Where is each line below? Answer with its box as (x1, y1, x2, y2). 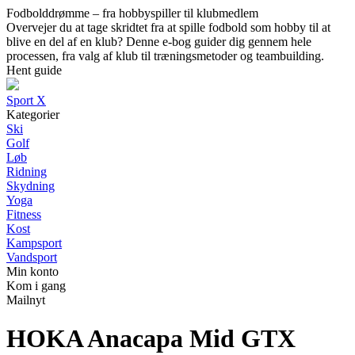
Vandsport (6, 250, 57, 264)
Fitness (6, 208, 41, 221)
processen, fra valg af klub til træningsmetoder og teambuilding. (6, 49, 324, 63)
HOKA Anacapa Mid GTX (6, 324, 296, 353)
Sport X (6, 94, 46, 107)
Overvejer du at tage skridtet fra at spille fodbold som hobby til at (6, 21, 330, 34)
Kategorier (6, 108, 59, 121)
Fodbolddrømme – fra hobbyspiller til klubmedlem (6, 6, 258, 20)
